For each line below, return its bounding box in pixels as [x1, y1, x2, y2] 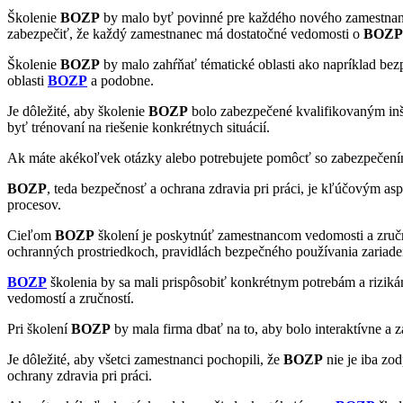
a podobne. [87, 72, 154, 88]
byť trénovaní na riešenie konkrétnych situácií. [7, 119, 270, 135]
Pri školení [7, 320, 71, 336]
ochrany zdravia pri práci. [7, 367, 152, 383]
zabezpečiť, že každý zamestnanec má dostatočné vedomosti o [7, 25, 363, 41]
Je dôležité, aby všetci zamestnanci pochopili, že [7, 351, 283, 367]
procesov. [7, 196, 61, 212]
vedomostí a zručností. [7, 290, 134, 306]
